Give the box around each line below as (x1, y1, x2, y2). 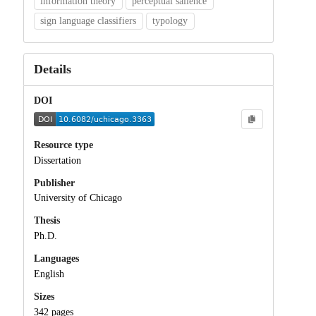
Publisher (33, 177, 75, 188)
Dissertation (33, 154, 81, 166)
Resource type (33, 139, 93, 150)
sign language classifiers (40, 15, 137, 26)
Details (33, 61, 71, 76)
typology (152, 15, 188, 26)
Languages (33, 253, 79, 265)
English (33, 269, 64, 280)
